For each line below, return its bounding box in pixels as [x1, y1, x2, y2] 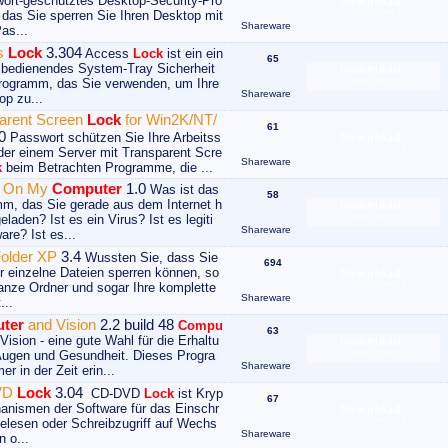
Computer [52, 180, 122, 197]
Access [82, 47, 133, 61]
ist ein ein [163, 47, 223, 61]
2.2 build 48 [96, 316, 174, 333]
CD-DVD [83, 387, 144, 401]
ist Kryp [174, 387, 223, 401]
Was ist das [146, 183, 219, 197]
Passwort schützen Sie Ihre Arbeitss [6, 131, 221, 145]
